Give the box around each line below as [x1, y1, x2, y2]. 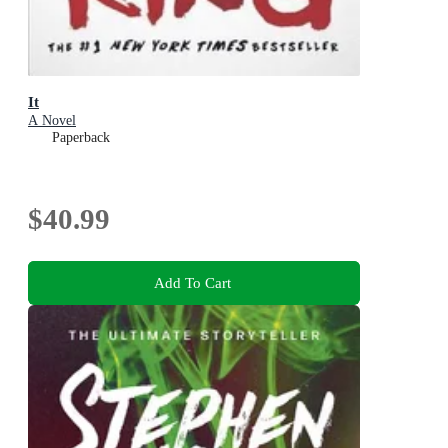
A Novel [28, 112, 76, 128]
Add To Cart [153, 273, 231, 291]
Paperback [52, 129, 110, 145]
